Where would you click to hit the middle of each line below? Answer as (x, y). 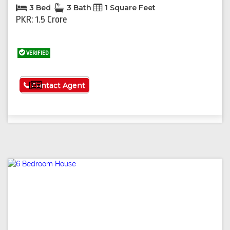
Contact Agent (57, 85)
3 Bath (79, 8)
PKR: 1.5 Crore (42, 20)
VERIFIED (37, 53)
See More (62, 86)
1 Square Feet (129, 8)
